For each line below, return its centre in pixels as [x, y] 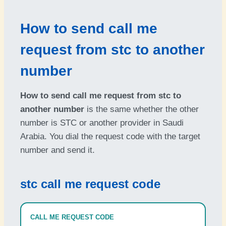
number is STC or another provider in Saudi [102, 123]
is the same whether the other [142, 109]
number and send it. [58, 150]
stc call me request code [90, 184]
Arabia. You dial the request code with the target [110, 136]
